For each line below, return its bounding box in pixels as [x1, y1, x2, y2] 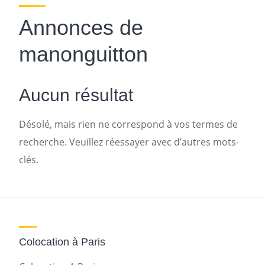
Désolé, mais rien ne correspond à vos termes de [19, 118, 238, 131]
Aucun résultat [19, 85, 133, 105]
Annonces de [19, 15, 143, 40]
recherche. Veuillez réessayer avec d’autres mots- [19, 135, 239, 148]
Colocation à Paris [19, 236, 105, 248]
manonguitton [19, 42, 148, 66]
